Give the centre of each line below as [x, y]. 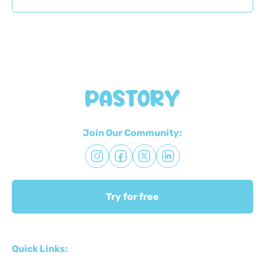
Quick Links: [40, 248]
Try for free [132, 196]
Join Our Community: [132, 132]
